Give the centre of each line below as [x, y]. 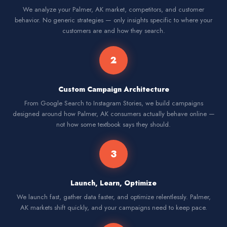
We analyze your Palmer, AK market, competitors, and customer [113, 9]
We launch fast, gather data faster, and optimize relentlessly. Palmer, [113, 197]
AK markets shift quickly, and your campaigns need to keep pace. [113, 207]
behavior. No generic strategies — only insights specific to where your [113, 20]
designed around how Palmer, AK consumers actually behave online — [113, 114]
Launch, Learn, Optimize [113, 183]
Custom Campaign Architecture [113, 89]
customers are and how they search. [113, 31]
